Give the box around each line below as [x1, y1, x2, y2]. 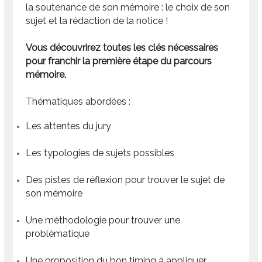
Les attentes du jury [26, 120, 112, 132]
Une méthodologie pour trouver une [26, 214, 181, 226]
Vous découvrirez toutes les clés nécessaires [26, 42, 219, 53]
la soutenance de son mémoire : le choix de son [26, 1, 230, 13]
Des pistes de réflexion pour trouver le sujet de [26, 174, 225, 185]
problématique [26, 227, 90, 239]
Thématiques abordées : [26, 95, 131, 107]
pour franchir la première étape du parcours [26, 55, 212, 67]
